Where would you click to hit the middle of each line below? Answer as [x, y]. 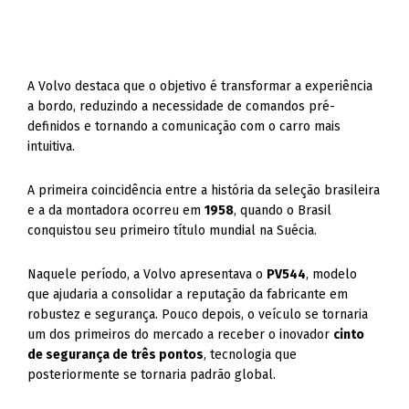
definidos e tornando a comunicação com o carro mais [184, 126]
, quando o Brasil [283, 210]
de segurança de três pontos [116, 355]
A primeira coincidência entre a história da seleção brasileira [204, 190]
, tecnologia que [251, 355]
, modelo [332, 274]
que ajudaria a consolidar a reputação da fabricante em [188, 294]
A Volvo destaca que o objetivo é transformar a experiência [200, 86]
